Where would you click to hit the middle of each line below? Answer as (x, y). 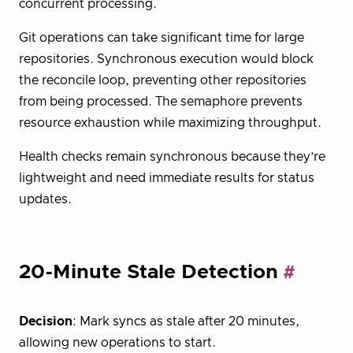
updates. (45, 200)
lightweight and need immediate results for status (167, 178)
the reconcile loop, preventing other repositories (163, 81)
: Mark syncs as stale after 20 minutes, (186, 321)
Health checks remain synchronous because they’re (172, 157)
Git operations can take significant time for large (162, 38)
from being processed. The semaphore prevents (161, 102)
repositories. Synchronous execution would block (166, 59)
